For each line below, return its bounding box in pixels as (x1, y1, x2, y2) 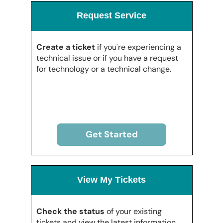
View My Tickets (77, 174, 146, 185)
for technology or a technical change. (36, 63, 171, 74)
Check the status (36, 206, 105, 217)
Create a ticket (36, 41, 95, 52)
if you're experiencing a (95, 41, 181, 52)
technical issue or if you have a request (36, 52, 178, 63)
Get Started (85, 128, 138, 140)
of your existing (104, 206, 162, 217)
